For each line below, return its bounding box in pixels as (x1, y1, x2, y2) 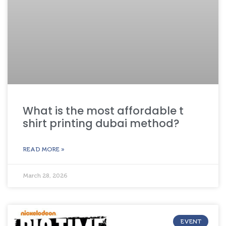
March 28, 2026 (23, 172, 67, 179)
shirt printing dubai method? (23, 116, 180, 131)
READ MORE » (23, 145, 65, 153)
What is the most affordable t (23, 103, 184, 118)
